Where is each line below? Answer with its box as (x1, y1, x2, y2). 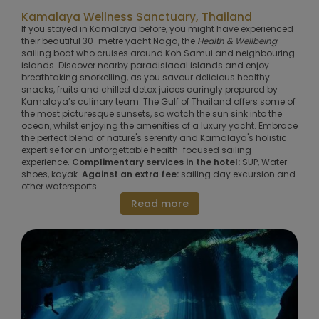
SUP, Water (242, 155, 287, 168)
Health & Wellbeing (197, 34, 277, 47)
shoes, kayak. (21, 167, 82, 180)
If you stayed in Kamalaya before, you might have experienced (21, 22, 293, 35)
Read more (130, 196, 189, 211)
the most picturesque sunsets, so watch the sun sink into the (21, 107, 282, 120)
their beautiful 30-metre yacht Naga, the (21, 34, 197, 47)
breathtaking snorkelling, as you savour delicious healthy (21, 70, 270, 83)
